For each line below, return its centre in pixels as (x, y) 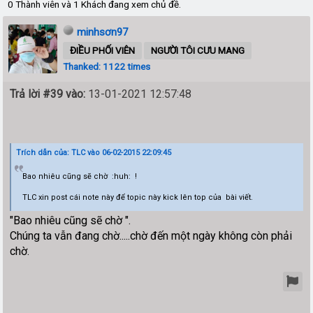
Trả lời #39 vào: (48, 94)
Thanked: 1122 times (107, 66)
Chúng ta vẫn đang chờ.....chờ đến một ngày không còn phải (151, 236)
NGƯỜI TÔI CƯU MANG (198, 50)
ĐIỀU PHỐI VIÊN (103, 50)
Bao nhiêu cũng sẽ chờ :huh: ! (79, 176)
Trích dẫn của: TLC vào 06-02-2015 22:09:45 (94, 152)
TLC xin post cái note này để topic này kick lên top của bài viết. (137, 197)
